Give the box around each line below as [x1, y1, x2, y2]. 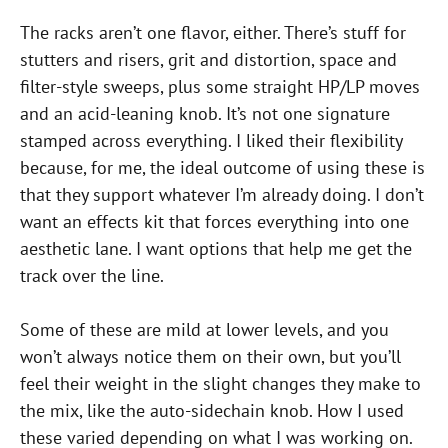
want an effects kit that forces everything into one [20, 210, 409, 234]
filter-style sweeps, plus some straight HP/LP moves [20, 75, 420, 99]
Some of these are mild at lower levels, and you [20, 318, 389, 342]
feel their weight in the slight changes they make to [20, 372, 421, 396]
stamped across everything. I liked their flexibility [20, 129, 402, 153]
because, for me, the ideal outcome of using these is [20, 156, 425, 180]
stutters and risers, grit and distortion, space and [20, 48, 397, 72]
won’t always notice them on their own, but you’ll [20, 345, 401, 369]
